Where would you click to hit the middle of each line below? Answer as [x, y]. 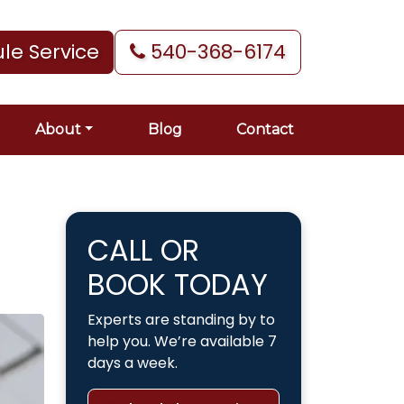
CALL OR [143, 250]
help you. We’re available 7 [182, 341]
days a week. [133, 363]
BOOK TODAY [178, 285]
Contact [265, 129]
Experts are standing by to [181, 320]
